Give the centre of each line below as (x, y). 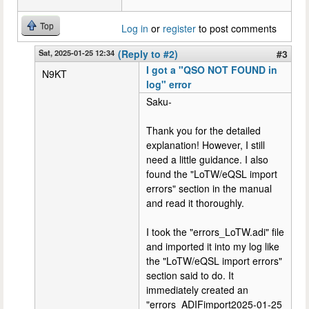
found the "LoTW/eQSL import (212, 174)
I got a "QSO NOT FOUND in (212, 70)
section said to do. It (190, 276)
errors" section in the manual (209, 189)
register (179, 29)
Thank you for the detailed (203, 131)
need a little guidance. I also (207, 160)
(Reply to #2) (148, 54)
